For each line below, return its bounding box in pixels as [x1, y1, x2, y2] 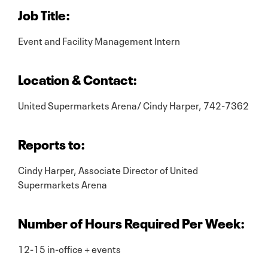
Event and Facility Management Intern [18, 32, 180, 47]
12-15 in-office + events [18, 240, 121, 255]
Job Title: [18, 4, 70, 23]
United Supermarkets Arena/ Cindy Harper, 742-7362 [18, 97, 249, 112]
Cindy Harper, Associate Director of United [18, 162, 198, 176]
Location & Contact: [18, 68, 137, 88]
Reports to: [18, 133, 85, 153]
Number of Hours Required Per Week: [18, 212, 245, 232]
